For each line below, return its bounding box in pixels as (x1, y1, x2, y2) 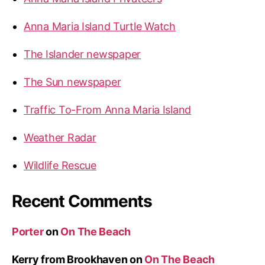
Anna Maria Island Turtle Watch (24, 20, 176, 33)
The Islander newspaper (24, 47, 141, 60)
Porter (12, 225, 44, 238)
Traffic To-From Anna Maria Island (24, 103, 192, 116)
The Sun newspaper (24, 75, 121, 88)
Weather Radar (24, 131, 96, 144)
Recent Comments (12, 190, 152, 211)
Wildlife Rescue (24, 159, 96, 172)
